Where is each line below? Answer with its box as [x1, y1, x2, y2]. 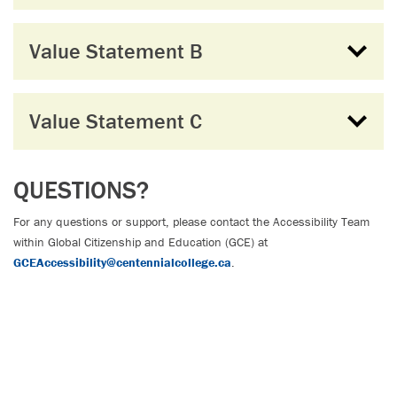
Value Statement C [29, 108, 202, 134]
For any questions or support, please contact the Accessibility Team [13, 214, 370, 230]
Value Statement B [29, 38, 203, 64]
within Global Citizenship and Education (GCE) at [13, 234, 268, 250]
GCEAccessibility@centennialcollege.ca [13, 254, 231, 270]
